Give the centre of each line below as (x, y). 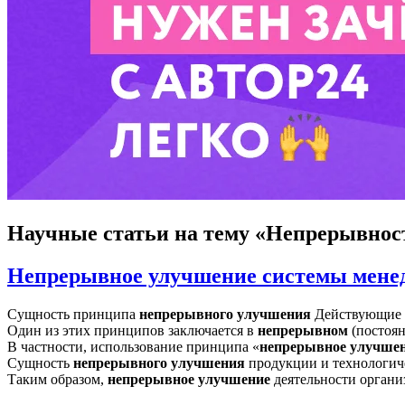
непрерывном (303, 330)
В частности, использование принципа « (133, 346)
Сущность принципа (73, 314)
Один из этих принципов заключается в (132, 330)
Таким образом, (57, 379)
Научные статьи (88, 233)
